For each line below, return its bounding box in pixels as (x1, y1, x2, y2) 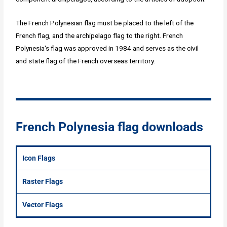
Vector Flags (22, 201, 63, 209)
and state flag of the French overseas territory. (16, 57, 156, 65)
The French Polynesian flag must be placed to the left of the (16, 19, 194, 27)
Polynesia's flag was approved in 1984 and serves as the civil (16, 44, 199, 53)
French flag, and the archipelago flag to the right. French (16, 31, 183, 40)
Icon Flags (22, 154, 56, 163)
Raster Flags (22, 177, 63, 186)
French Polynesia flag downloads (16, 120, 204, 135)
